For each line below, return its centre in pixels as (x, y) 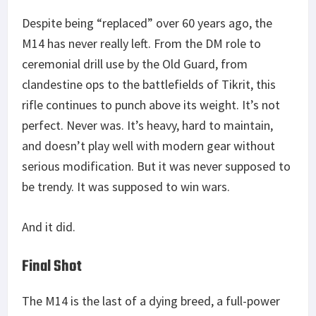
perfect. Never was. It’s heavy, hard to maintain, (147, 126)
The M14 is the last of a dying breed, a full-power (151, 301)
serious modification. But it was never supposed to (156, 166)
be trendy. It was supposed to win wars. (126, 187)
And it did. (49, 227)
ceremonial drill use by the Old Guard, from (135, 64)
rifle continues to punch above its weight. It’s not (151, 105)
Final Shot (52, 267)
